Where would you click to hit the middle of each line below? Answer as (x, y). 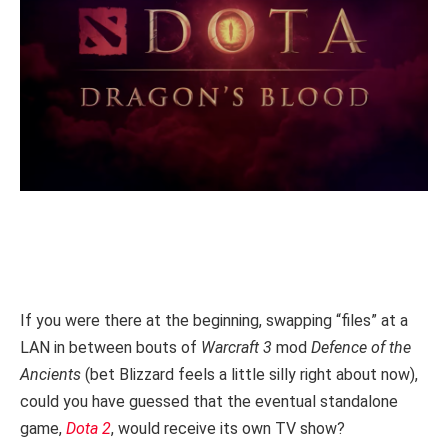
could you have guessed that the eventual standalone (209, 402)
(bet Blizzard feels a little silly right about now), (249, 375)
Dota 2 (88, 429)
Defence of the (361, 348)
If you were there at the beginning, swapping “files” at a (214, 321)
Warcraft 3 (236, 348)
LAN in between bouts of (110, 348)
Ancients (50, 375)
